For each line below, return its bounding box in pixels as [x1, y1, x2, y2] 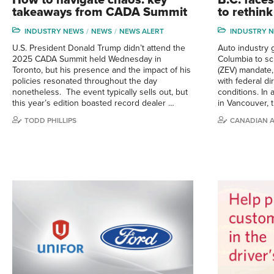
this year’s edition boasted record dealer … [12, 97, 174, 108]
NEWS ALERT [119, 26, 164, 35]
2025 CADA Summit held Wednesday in [12, 53, 161, 64]
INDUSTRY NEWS [24, 26, 84, 35]
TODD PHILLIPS [24, 116, 76, 125]
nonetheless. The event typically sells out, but [12, 86, 188, 97]
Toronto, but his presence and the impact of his [12, 64, 191, 75]
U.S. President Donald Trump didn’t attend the [12, 42, 185, 53]
